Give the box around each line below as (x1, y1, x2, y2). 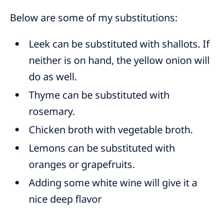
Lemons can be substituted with (29, 141, 175, 155)
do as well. (29, 70, 77, 84)
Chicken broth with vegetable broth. (29, 123, 193, 137)
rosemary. (29, 105, 75, 118)
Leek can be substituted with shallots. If (29, 37, 210, 51)
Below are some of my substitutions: (10, 11, 177, 25)
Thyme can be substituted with (29, 88, 170, 102)
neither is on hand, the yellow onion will (29, 54, 210, 67)
